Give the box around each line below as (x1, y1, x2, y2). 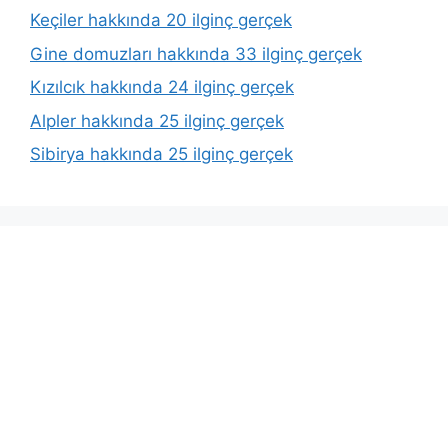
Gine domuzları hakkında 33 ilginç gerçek (30, 43, 362, 64)
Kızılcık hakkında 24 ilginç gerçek (30, 77, 294, 98)
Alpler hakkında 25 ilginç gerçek (30, 110, 284, 131)
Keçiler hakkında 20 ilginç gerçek (30, 10, 292, 31)
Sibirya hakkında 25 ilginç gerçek (30, 144, 293, 165)
